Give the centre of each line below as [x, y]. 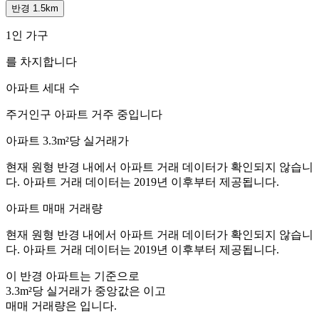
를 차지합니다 [41, 61]
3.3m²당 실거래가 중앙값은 [74, 291]
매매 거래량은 [43, 305]
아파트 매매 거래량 [54, 208]
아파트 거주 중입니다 [108, 114]
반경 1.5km [35, 8]
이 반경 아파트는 [50, 276]
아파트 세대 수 [43, 88]
